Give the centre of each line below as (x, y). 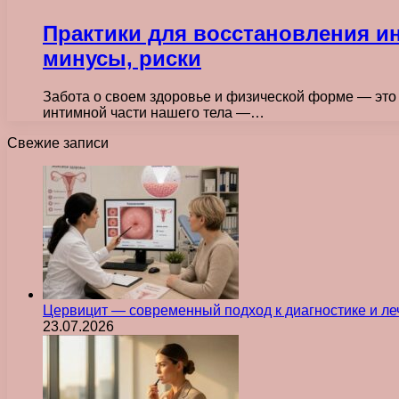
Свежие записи (58, 142)
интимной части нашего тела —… (154, 112)
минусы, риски (122, 58)
